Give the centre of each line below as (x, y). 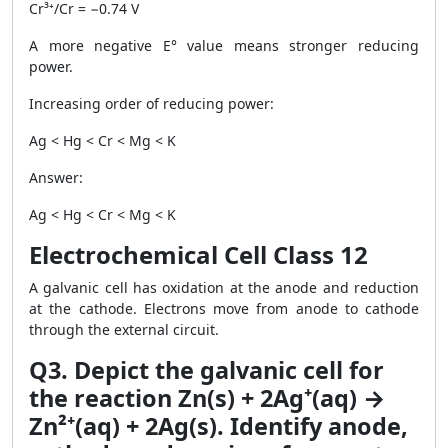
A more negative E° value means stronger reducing (224, 45)
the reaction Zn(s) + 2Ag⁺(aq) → (207, 398)
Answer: (56, 177)
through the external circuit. (124, 329)
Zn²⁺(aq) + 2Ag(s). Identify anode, (218, 426)
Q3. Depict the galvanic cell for (206, 370)
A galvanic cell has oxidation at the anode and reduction (224, 287)
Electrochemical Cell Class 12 (198, 254)
